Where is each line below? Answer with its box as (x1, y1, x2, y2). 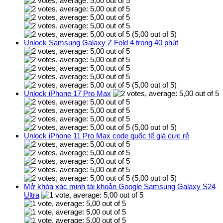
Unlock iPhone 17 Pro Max (24, 89, 111, 98)
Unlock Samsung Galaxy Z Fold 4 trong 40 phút (24, 38, 178, 47)
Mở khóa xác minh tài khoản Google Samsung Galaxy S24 (24, 182, 216, 191)
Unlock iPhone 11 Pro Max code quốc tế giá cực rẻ (24, 131, 189, 140)
